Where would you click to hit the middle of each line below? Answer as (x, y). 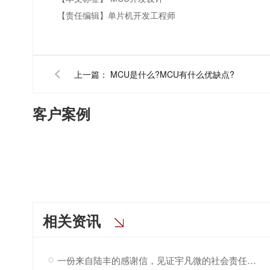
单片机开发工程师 (142, 15)
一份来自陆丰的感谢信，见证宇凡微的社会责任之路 (251, 260)
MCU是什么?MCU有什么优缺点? (173, 74)
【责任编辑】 (83, 15)
